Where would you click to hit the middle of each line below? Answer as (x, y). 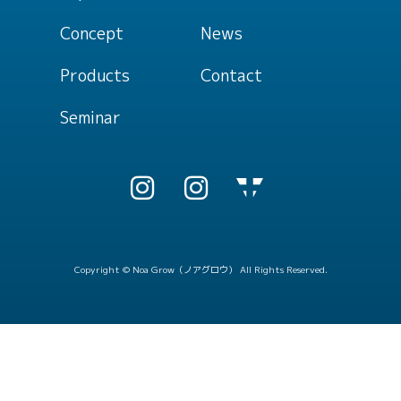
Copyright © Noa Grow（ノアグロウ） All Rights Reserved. (200, 270)
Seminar (91, 118)
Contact (231, 76)
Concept (92, 34)
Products (95, 76)
